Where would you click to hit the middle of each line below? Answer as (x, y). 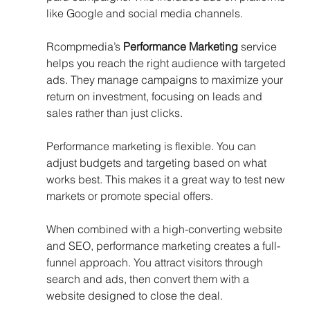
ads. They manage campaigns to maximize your (166, 80)
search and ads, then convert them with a (149, 279)
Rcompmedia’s (84, 47)
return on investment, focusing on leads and (155, 97)
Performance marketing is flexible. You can (152, 146)
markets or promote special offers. (129, 196)
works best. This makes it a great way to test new (167, 180)
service (258, 47)
